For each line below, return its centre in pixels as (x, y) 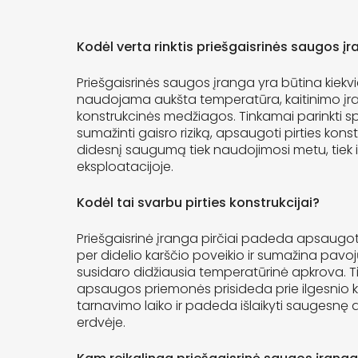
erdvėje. (101, 323)
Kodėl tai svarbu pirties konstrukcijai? (198, 203)
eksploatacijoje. (125, 167)
